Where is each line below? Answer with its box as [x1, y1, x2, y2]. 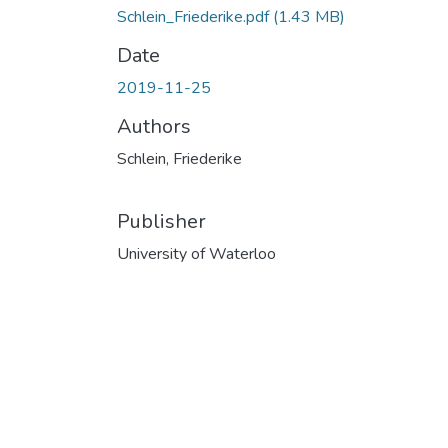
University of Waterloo [117, 242, 276, 265]
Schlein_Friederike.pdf [117, 5, 273, 28]
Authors [117, 112, 191, 140]
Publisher [117, 207, 206, 235]
